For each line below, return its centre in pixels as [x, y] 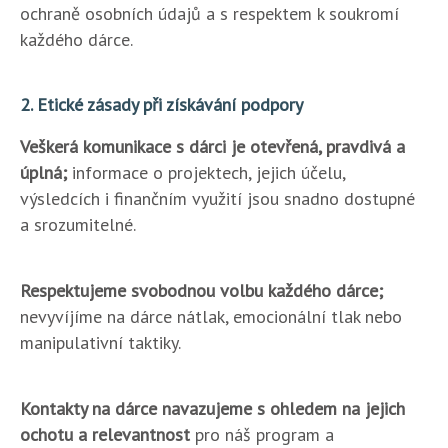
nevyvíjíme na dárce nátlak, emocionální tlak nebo [211, 316]
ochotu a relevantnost [105, 434]
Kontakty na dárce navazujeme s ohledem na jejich [212, 408]
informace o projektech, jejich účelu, [206, 172]
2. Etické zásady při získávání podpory [161, 104]
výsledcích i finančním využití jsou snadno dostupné [217, 198]
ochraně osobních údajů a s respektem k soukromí [209, 13]
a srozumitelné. [78, 224]
